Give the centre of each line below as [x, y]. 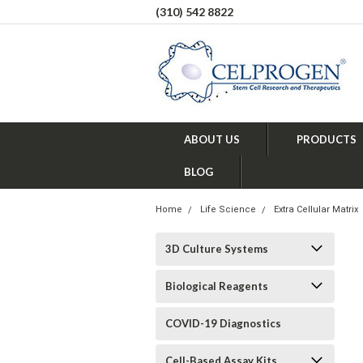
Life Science [228, 209]
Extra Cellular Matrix [316, 209]
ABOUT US [212, 139]
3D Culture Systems [217, 249]
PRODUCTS [327, 139]
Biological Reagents [217, 286]
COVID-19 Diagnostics [223, 323]
